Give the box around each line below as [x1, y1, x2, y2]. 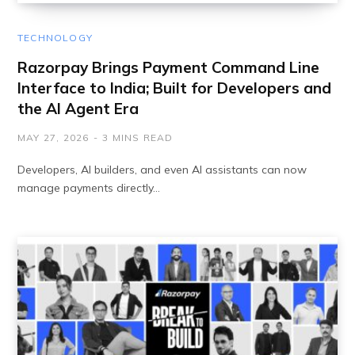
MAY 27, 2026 [17, 132, 90, 143]
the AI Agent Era [17, 99, 139, 118]
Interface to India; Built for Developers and [17, 78, 331, 97]
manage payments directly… [17, 181, 160, 195]
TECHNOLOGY [17, 32, 93, 44]
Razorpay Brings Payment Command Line [17, 58, 319, 77]
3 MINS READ [102, 132, 174, 143]
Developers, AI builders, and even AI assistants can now [17, 162, 307, 177]
